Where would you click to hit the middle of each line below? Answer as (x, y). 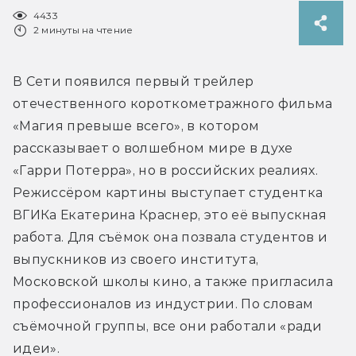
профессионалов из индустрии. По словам (163, 304)
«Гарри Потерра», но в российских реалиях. (166, 170)
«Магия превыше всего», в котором (136, 126)
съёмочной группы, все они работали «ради (168, 326)
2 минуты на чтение (83, 29)
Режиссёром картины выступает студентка (168, 192)
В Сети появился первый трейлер (133, 81)
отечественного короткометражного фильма (173, 103)
